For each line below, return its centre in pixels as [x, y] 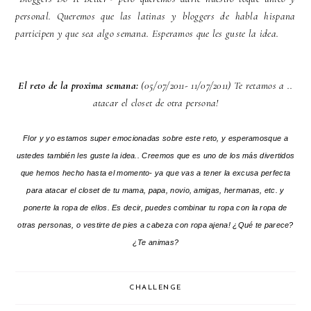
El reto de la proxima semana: [80, 86]
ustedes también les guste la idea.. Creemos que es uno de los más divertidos [155, 156]
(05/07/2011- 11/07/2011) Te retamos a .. [217, 86]
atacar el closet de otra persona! [155, 103]
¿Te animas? [155, 243]
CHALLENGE [155, 288]
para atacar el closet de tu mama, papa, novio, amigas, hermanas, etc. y [155, 191]
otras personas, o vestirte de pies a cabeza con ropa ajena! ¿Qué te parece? [155, 225]
